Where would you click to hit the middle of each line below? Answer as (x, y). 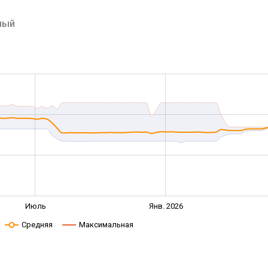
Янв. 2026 (166, 206)
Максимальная (106, 225)
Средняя (37, 225)
